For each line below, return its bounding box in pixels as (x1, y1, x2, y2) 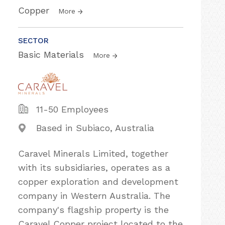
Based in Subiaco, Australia (36, 123, 154, 133)
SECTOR (18, 36, 49, 45)
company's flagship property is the (18, 204, 169, 215)
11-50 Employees (36, 104, 108, 115)
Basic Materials (18, 49, 87, 60)
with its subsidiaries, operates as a (18, 162, 170, 173)
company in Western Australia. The (18, 190, 170, 201)
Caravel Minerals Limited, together (18, 148, 168, 159)
